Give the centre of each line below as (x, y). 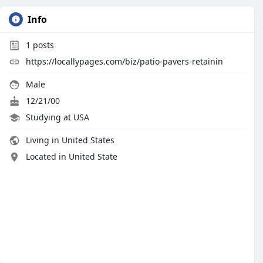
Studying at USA (58, 117)
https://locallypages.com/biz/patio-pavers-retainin (124, 61)
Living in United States (69, 140)
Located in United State (72, 156)
